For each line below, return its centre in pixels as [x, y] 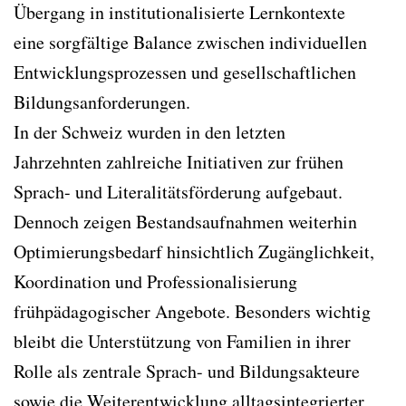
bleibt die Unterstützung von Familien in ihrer [182, 341]
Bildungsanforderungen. [105, 101]
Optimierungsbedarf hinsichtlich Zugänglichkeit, [194, 251]
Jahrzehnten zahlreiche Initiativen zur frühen [179, 161]
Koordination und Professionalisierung [155, 281]
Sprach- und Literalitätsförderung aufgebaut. [178, 191]
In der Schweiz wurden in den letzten [150, 131]
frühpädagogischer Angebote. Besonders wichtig [192, 311]
